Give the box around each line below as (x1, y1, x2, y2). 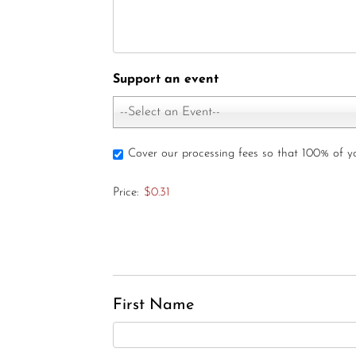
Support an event (113, 73, 219, 86)
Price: (113, 187, 139, 199)
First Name (113, 297, 194, 313)
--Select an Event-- (120, 106, 220, 118)
